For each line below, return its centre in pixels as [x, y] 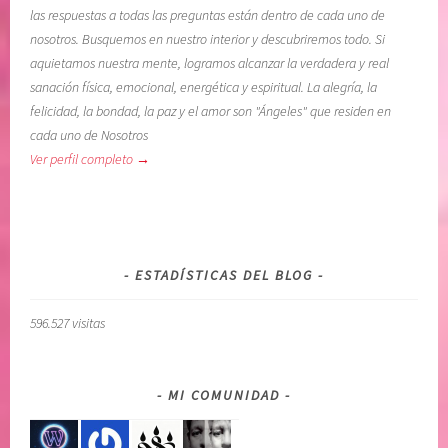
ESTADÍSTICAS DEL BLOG [224, 275]
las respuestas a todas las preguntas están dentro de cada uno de [208, 15]
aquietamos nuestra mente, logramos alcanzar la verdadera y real [210, 63]
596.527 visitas [68, 323]
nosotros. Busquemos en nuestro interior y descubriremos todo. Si [208, 39]
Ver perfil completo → [90, 159]
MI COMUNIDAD [224, 395]
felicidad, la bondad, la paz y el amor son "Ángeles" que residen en [211, 111]
